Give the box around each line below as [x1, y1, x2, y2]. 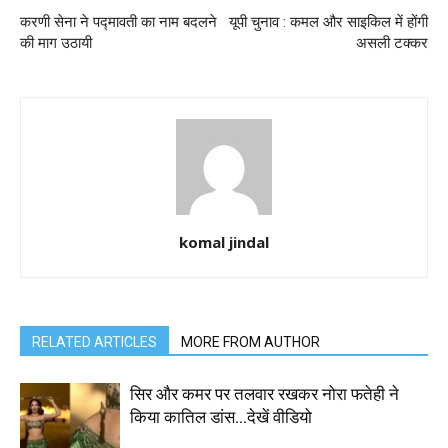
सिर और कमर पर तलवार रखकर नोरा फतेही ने [130, 384, 399, 405]
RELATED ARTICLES [32, 334, 157, 351]
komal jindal [179, 232, 269, 253]
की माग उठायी [20, 34, 92, 53]
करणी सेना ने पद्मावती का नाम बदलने [20, 13, 217, 32]
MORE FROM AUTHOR [181, 334, 320, 351]
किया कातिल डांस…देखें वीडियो [130, 407, 312, 428]
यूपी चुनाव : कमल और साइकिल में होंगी [229, 13, 428, 32]
